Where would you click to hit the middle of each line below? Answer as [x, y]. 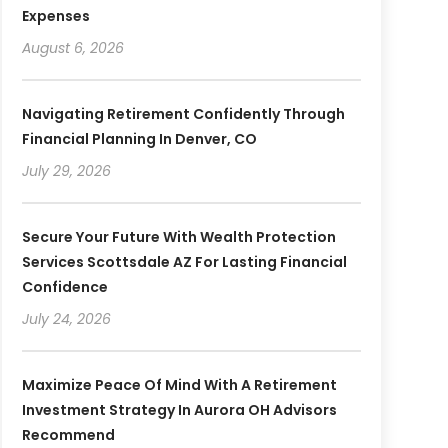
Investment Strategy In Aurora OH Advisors [179, 409]
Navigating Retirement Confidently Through [183, 113]
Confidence [64, 286]
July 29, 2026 [66, 170]
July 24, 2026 [66, 318]
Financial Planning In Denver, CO [139, 138]
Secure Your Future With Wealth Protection [178, 236]
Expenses [55, 15]
